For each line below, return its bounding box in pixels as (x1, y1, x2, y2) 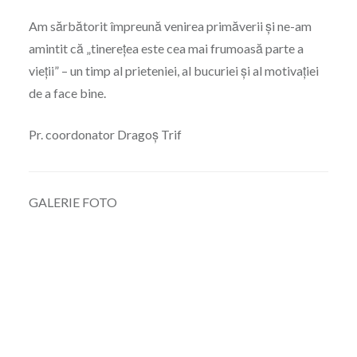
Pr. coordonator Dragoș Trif (28, 127, 182, 143)
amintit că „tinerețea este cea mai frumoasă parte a (28, 41, 304, 57)
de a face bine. (28, 85, 106, 101)
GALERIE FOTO (28, 194, 117, 210)
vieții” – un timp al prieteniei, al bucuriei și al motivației (28, 63, 319, 79)
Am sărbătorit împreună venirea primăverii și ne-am (28, 18, 312, 34)
